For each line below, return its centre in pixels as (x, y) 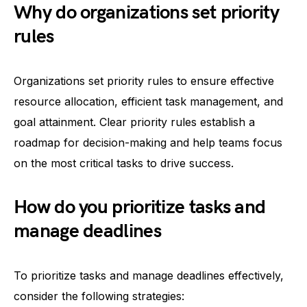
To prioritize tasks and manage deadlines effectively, (149, 275)
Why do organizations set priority (146, 13)
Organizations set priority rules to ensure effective (144, 81)
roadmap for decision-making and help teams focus (148, 143)
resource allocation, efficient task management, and (148, 101)
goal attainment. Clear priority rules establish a (134, 122)
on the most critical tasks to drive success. (124, 163)
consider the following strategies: (99, 296)
